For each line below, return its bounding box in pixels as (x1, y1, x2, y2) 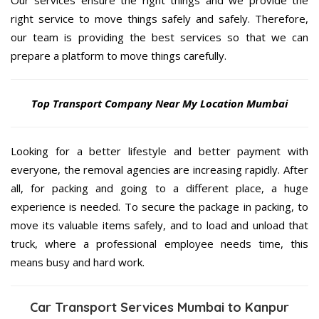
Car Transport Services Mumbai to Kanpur (30, 299, 289, 316)
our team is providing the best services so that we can (11, 30, 308, 45)
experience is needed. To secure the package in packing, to (11, 199, 308, 214)
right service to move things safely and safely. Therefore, (11, 11, 308, 26)
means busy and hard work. (11, 255, 145, 270)
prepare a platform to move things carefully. (11, 48, 226, 63)
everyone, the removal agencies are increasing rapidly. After (11, 162, 308, 177)
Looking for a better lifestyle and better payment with (11, 144, 308, 159)
